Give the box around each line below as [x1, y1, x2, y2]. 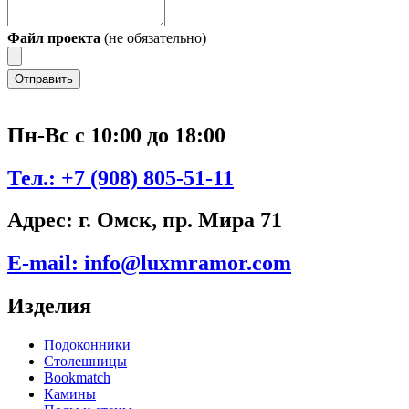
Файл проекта [7, 29, 100, 46]
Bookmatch [44, 370, 110, 386]
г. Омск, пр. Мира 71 [73, 208, 282, 233]
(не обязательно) [100, 29, 206, 46]
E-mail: [7, 251, 79, 276]
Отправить [15, 71, 73, 86]
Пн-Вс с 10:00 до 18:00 [7, 122, 225, 147]
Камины [44, 386, 96, 403]
